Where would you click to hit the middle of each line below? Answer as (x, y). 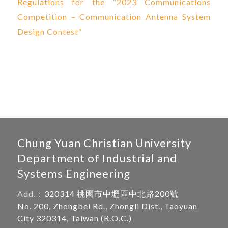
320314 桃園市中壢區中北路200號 (111, 194)
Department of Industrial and (97, 158)
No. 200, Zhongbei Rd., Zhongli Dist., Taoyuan (107, 206)
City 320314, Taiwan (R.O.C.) (74, 218)
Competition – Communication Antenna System (114, 17)
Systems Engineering (74, 173)
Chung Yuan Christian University (104, 142)
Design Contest (48, 32)
